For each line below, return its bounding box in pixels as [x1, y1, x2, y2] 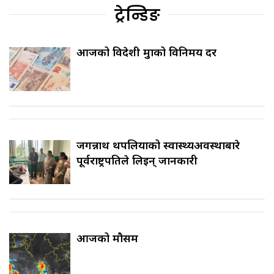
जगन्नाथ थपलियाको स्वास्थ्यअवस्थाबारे [76, 137, 240, 152]
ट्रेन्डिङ [114, 4, 160, 26]
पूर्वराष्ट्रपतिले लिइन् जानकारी [76, 152, 198, 168]
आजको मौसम [76, 230, 138, 245]
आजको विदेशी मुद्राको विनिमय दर [76, 44, 217, 59]
